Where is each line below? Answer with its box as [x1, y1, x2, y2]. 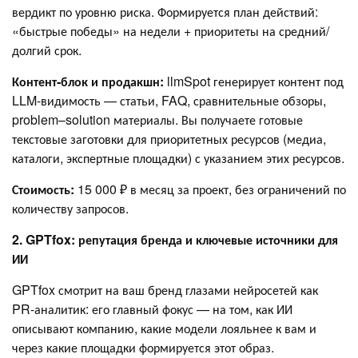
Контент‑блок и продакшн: [12, 72, 167, 91]
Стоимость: [12, 180, 78, 199]
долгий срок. [12, 41, 82, 60]
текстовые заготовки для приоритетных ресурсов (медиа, [12, 129, 326, 149]
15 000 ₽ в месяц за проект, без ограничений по [78, 180, 346, 199]
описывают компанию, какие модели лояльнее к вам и [12, 319, 316, 338]
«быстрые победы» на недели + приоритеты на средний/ [12, 22, 329, 41]
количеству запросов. [12, 199, 129, 218]
